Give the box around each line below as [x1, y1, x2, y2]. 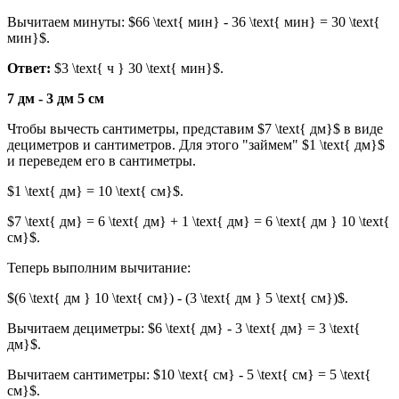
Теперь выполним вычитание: [7, 260, 191, 276]
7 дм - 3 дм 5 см [7, 91, 104, 107]
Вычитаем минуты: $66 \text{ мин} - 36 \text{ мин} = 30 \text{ [7, 14, 380, 30]
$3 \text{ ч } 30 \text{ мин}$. [51, 61, 224, 77]
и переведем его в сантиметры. [7, 153, 196, 169]
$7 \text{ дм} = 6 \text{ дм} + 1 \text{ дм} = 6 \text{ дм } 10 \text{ [7, 214, 390, 230]
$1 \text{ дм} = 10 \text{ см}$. [7, 183, 183, 199]
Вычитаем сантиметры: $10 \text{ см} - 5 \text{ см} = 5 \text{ [7, 367, 371, 383]
